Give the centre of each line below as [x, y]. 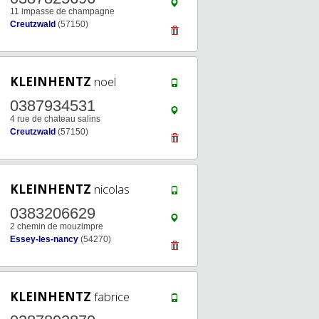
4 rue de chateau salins [55, 119]
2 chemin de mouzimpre [57, 226]
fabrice [110, 297]
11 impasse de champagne [62, 11]
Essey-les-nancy [44, 239]
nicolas [110, 189]
